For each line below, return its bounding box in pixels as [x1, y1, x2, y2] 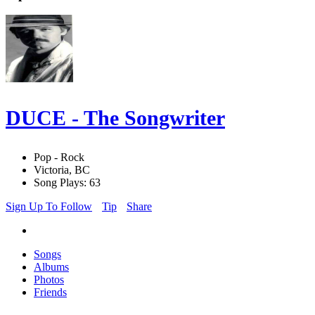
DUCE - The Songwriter [6, 106, 225, 130]
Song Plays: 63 [34, 176, 101, 189]
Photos [34, 274, 64, 286]
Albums [34, 261, 69, 274]
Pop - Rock [34, 151, 84, 164]
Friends [34, 286, 67, 299]
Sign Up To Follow [6, 200, 92, 213]
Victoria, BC [34, 164, 90, 176]
